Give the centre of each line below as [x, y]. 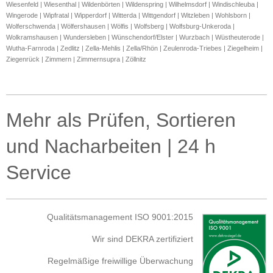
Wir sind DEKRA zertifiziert [143, 239]
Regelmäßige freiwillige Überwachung [120, 261]
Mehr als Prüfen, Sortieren [121, 120]
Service [39, 173]
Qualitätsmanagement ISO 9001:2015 [120, 217]
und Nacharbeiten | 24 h [111, 147]
